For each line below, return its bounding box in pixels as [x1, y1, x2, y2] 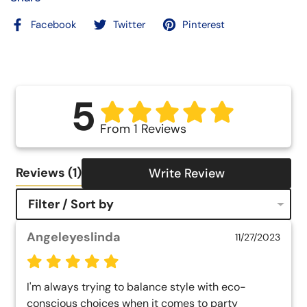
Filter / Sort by [28, 196, 114, 213]
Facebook [31, 18, 76, 32]
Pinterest [182, 18, 225, 32]
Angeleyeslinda [27, 229, 121, 246]
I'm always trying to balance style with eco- [27, 280, 246, 295]
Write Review [148, 165, 225, 182]
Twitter [113, 18, 145, 32]
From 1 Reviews [100, 121, 186, 138]
